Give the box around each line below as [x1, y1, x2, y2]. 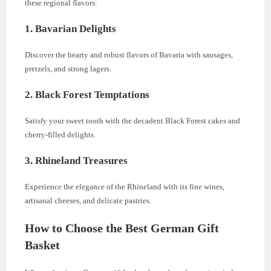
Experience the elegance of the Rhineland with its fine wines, [25, 181, 225, 191]
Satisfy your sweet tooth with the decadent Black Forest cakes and [25, 116, 241, 125]
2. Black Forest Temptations [25, 88, 150, 100]
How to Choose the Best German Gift [25, 221, 220, 235]
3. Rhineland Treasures [25, 154, 128, 166]
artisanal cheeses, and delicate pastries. [25, 195, 152, 205]
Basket [25, 238, 60, 252]
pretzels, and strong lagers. [25, 64, 112, 73]
